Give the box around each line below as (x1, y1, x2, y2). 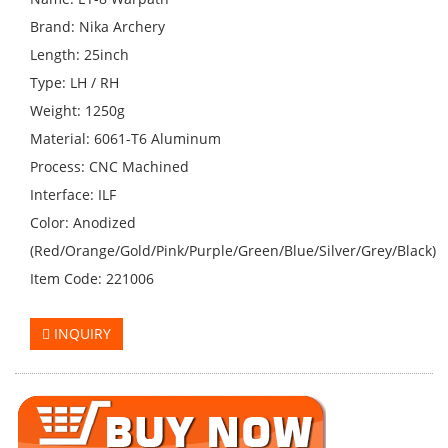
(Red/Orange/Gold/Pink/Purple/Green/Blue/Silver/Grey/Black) (30, 241, 436, 260)
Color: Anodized (30, 213, 136, 232)
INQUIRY (50, 324, 111, 343)
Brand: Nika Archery (30, 17, 165, 36)
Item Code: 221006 (30, 269, 154, 288)
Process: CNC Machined (30, 157, 189, 176)
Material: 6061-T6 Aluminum (30, 129, 221, 148)
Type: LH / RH (30, 73, 119, 92)
